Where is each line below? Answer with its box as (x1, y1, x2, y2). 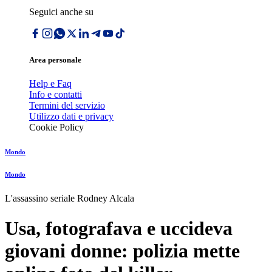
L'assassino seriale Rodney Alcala (5, 193, 134, 204)
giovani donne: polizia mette (5, 239, 240, 262)
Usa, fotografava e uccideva (5, 217, 233, 239)
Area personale (29, 55, 81, 65)
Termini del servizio (29, 100, 105, 111)
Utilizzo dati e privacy (29, 111, 114, 122)
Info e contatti (29, 89, 82, 100)
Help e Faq (29, 78, 72, 89)
